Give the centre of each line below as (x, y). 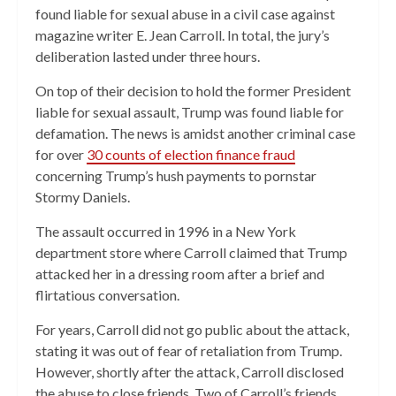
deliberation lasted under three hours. (148, 56)
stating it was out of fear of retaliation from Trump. (189, 350)
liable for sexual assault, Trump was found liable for (190, 112)
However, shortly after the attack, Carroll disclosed (190, 372)
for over (61, 154)
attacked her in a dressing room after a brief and (180, 274)
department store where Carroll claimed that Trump (191, 252)
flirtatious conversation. (109, 295)
